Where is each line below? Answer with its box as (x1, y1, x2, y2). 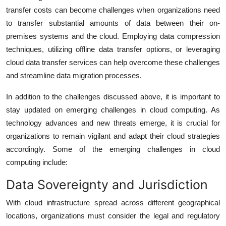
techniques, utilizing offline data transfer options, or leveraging (6, 44, 220, 53)
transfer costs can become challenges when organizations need (6, 5, 220, 14)
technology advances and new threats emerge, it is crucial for (6, 118, 220, 127)
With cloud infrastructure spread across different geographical (6, 198, 220, 207)
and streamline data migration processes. (6, 71, 142, 80)
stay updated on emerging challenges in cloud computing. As (6, 105, 220, 114)
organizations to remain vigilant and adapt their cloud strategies (6, 131, 220, 140)
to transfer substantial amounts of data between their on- (6, 18, 220, 27)
